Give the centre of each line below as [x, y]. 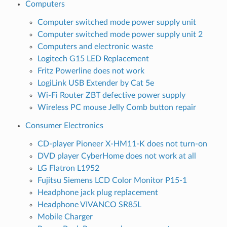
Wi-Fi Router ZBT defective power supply [111, 95]
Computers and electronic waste [95, 46]
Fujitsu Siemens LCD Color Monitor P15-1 [112, 180]
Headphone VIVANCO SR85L [89, 204]
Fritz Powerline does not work [91, 71]
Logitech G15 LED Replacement [93, 59]
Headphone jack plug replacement [98, 192]
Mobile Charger [65, 217]
